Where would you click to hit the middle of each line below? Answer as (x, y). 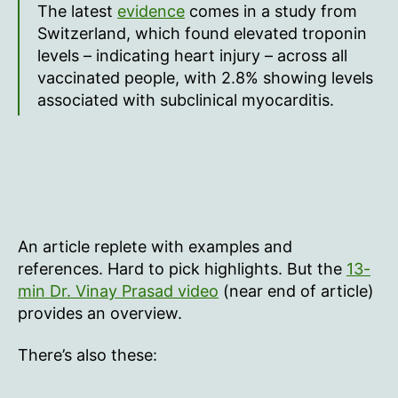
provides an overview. (100, 313)
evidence (151, 11)
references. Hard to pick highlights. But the (182, 268)
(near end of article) (296, 291)
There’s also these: (88, 355)
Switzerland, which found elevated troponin (202, 33)
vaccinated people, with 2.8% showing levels (205, 78)
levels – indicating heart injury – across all (192, 56)
